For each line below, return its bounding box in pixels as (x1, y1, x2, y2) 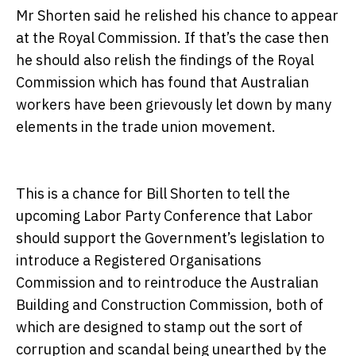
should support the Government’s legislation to (16, 229, 324, 248)
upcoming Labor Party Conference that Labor (16, 207, 313, 226)
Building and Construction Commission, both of (16, 296, 323, 315)
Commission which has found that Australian (16, 73, 309, 92)
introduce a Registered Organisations (16, 251, 261, 270)
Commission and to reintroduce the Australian (16, 273, 319, 292)
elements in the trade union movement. (16, 118, 276, 137)
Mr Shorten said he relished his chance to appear (16, 6, 339, 25)
